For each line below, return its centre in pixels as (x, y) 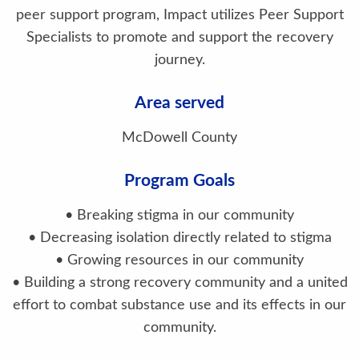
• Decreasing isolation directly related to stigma (179, 238)
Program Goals (179, 180)
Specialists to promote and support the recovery (179, 37)
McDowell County (179, 137)
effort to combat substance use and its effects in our (179, 305)
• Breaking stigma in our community (179, 215)
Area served (179, 103)
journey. (179, 60)
